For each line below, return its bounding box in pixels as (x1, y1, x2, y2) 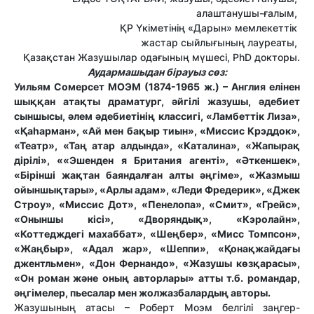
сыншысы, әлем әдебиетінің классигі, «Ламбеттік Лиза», (14, 109, 300, 122)
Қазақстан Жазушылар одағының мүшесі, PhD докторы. (23, 50, 300, 63)
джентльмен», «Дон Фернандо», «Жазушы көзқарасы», (14, 257, 300, 269)
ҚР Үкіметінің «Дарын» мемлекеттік (120, 21, 300, 34)
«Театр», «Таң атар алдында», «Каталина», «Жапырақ (14, 139, 300, 151)
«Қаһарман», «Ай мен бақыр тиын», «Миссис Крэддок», (14, 124, 300, 137)
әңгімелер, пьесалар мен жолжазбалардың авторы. (14, 286, 273, 299)
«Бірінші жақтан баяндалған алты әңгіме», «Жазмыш (14, 168, 300, 181)
